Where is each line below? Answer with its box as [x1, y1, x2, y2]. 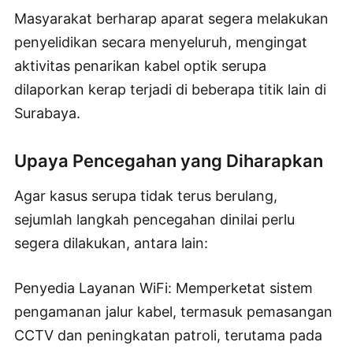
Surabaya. [14, 105, 80, 122]
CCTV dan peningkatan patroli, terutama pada [14, 327, 322, 344]
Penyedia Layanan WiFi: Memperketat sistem [14, 280, 313, 297]
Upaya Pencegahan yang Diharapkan [14, 150, 323, 172]
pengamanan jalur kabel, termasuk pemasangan [14, 303, 333, 321]
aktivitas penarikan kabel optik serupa [14, 58, 266, 75]
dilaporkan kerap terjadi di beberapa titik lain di [14, 81, 326, 98]
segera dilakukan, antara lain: [14, 235, 208, 252]
